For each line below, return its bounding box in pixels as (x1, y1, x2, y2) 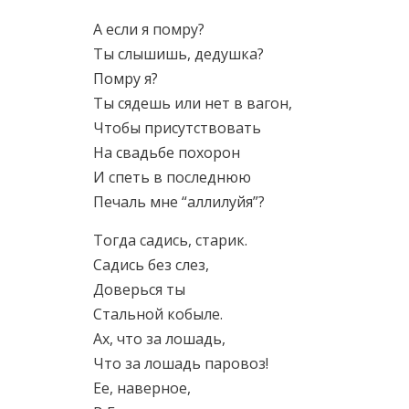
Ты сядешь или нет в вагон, (93, 93, 292, 113)
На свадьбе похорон (93, 142, 240, 163)
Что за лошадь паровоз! (93, 353, 268, 373)
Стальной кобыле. (93, 304, 223, 324)
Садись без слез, (93, 255, 209, 275)
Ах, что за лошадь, (93, 329, 225, 349)
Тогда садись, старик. (93, 230, 247, 250)
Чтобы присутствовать (93, 118, 261, 138)
